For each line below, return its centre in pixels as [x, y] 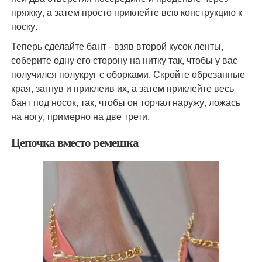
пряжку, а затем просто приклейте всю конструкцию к [127, 12]
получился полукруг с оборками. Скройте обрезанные [128, 74]
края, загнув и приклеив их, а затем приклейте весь [123, 88]
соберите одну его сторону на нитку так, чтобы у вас [124, 60]
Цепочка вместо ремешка [75, 142]
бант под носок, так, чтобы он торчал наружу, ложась [126, 102]
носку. [24, 26]
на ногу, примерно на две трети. [80, 116]
